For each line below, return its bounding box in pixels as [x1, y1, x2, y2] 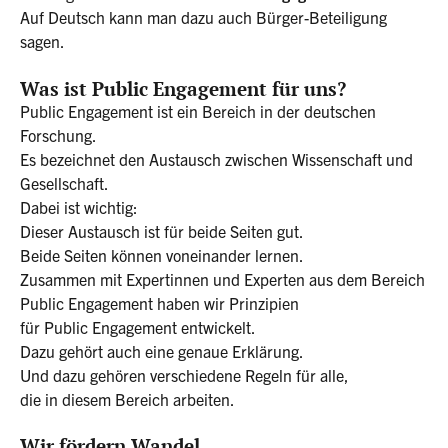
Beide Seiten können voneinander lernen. [20, 244, 304, 265]
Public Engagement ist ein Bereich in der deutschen [20, 100, 376, 121]
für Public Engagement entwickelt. [20, 316, 256, 337]
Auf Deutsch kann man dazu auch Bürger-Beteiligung [20, 7, 387, 28]
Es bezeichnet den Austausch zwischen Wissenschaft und [20, 148, 413, 169]
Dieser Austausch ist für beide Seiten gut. [20, 220, 304, 241]
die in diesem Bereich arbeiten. [20, 388, 235, 409]
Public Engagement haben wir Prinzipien [20, 292, 299, 313]
